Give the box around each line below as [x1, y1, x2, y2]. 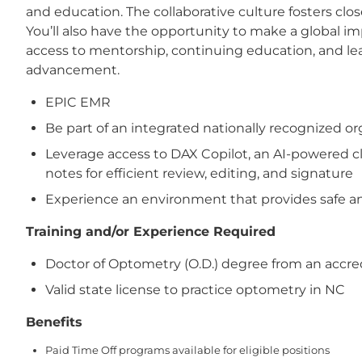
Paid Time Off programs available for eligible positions [45, 343, 330, 356]
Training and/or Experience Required [26, 224, 276, 239]
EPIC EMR [45, 95, 111, 110]
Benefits [26, 314, 82, 330]
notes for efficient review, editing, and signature [45, 166, 353, 181]
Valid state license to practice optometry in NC [45, 282, 345, 297]
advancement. [26, 62, 120, 78]
